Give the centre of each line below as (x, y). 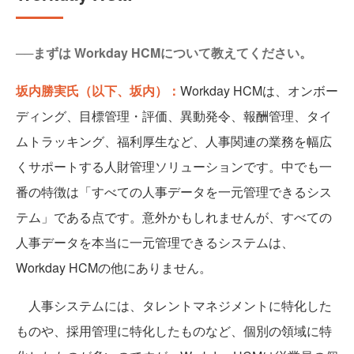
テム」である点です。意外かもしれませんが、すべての (174, 217)
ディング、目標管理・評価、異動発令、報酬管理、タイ (174, 116)
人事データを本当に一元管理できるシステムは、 (155, 243)
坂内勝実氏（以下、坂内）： (98, 91)
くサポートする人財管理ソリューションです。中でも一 (174, 167)
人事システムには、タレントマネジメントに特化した (174, 306)
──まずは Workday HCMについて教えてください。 (164, 53)
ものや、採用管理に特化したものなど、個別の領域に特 (174, 331)
